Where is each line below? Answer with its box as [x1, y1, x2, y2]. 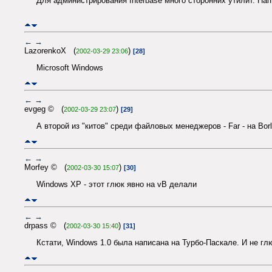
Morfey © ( [24, 162, 67, 172]
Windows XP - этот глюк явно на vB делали [36, 180, 197, 189]
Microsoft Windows [36, 63, 103, 73]
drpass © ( [24, 220, 66, 230]
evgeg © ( [24, 104, 64, 114]
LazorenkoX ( [24, 46, 76, 55]
